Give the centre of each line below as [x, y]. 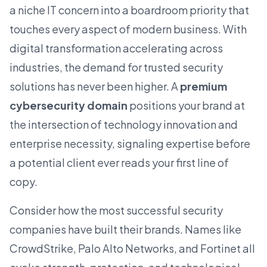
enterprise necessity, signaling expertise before [130, 144]
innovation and [200, 125]
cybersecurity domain [69, 105]
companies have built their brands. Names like [125, 229]
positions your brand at [186, 105]
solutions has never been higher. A [95, 86]
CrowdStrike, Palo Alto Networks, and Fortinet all [132, 249]
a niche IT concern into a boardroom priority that [129, 10]
